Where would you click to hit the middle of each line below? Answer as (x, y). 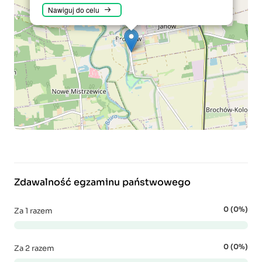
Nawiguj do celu (74, 10)
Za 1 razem (33, 211)
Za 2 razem (34, 248)
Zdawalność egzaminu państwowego (102, 182)
